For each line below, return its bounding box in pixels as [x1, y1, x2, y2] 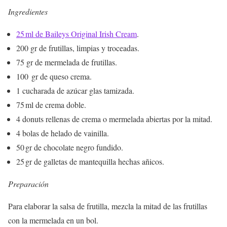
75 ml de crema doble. [16, 99, 86, 110]
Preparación [8, 178, 49, 189]
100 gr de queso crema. [16, 70, 92, 82]
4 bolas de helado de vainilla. [16, 127, 109, 138]
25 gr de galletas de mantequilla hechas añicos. [16, 156, 164, 167]
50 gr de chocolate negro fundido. [16, 141, 123, 153]
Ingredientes [8, 6, 48, 17]
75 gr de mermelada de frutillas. [16, 56, 117, 67]
